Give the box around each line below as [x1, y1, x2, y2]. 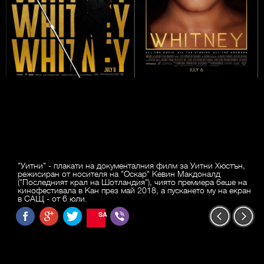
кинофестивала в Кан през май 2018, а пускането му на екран [18, 184, 251, 196]
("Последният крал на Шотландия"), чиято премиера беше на [18, 176, 247, 187]
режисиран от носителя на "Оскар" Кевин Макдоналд [18, 168, 220, 179]
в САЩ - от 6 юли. [18, 193, 87, 204]
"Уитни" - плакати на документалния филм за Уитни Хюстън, [18, 160, 245, 171]
